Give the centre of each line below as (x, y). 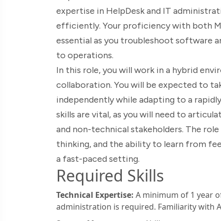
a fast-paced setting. (98, 159)
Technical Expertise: (95, 195)
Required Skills (110, 175)
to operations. (85, 55)
